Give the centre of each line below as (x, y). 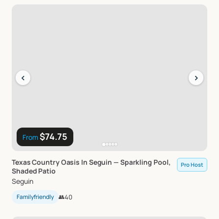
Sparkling (136, 162)
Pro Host (192, 164)
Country (46, 162)
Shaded (24, 171)
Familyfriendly (35, 197)
